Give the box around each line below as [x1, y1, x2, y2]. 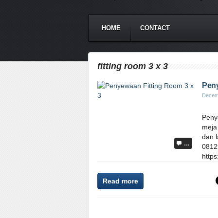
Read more [103, 177, 138, 185]
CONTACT [140, 24, 170, 32]
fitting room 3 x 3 [97, 61, 168, 71]
